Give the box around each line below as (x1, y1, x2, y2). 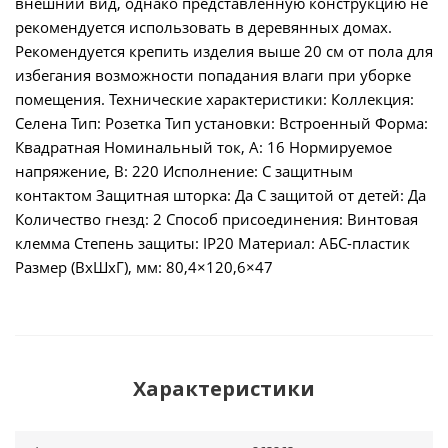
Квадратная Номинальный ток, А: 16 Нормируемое (15, 137, 392, 157)
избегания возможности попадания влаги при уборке (15, 65, 411, 85)
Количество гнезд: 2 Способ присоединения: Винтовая (15, 209, 418, 229)
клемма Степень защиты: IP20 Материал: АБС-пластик (15, 233, 410, 253)
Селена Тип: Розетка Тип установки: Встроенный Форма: (15, 113, 428, 133)
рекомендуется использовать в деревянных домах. (15, 17, 392, 37)
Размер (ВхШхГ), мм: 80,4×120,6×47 (15, 257, 273, 277)
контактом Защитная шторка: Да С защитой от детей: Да (15, 185, 426, 205)
